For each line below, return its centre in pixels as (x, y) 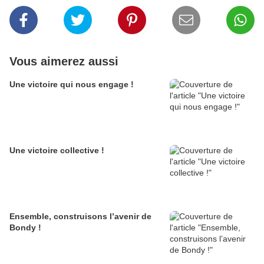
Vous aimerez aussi (64, 62)
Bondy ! (25, 228)
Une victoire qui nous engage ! (72, 85)
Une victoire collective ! (57, 151)
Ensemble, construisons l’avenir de (80, 217)
